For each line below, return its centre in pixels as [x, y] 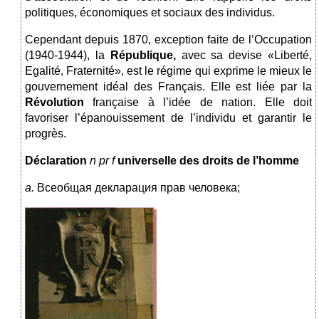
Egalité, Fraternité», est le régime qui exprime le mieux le [168, 71]
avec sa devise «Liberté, [247, 56]
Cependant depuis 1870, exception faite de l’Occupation [168, 40]
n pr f [102, 161]
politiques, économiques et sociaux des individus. [150, 13]
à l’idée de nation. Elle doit [230, 103]
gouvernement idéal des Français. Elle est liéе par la [168, 87]
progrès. [46, 134]
